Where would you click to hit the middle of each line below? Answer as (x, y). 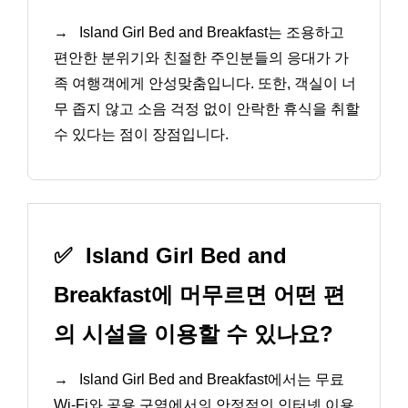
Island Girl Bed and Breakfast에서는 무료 (210, 380)
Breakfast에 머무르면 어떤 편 (199, 295)
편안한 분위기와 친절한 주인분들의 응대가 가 (201, 57)
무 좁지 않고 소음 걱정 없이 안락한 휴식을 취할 (207, 108)
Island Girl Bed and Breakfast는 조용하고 (210, 32)
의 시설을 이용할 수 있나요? (194, 334)
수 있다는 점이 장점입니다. (141, 134)
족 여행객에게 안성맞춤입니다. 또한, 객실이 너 (205, 83)
